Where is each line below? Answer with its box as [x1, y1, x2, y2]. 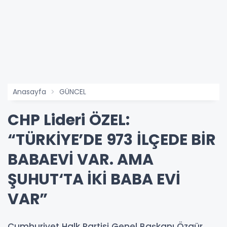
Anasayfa [13, 87, 46, 97]
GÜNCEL [59, 87, 86, 97]
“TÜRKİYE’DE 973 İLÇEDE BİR [8, 129, 216, 151]
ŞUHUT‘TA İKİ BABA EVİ [8, 169, 180, 191]
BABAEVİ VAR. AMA [8, 149, 154, 171]
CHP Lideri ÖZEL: [8, 109, 130, 131]
